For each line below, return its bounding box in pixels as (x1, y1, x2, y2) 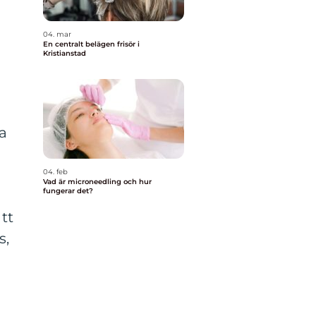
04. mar (43, 30, 71, 39)
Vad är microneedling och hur (43, 177, 152, 186)
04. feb (43, 167, 68, 176)
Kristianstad (43, 49, 86, 58)
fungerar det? (43, 186, 93, 195)
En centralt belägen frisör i (43, 39, 140, 49)
